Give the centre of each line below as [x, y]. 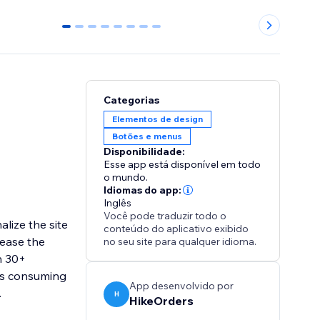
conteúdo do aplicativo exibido [176, 229]
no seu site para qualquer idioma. [180, 242]
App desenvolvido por [182, 286]
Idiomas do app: [143, 190]
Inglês [118, 203]
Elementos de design [158, 119]
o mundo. [126, 177]
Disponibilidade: [145, 152]
